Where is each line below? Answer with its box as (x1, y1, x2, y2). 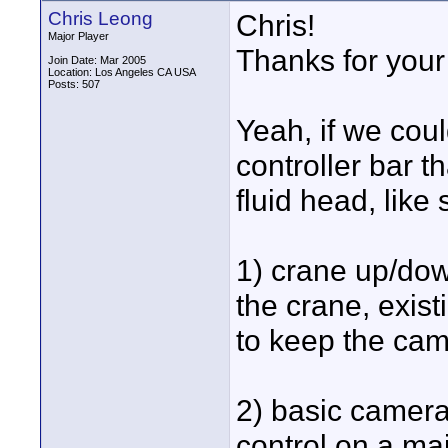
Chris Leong (48, 8, 153, 29)
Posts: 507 (48, 78, 100, 90)
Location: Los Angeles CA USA (48, 66, 196, 78)
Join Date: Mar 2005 (48, 54, 146, 66)
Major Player (48, 30, 109, 42)
